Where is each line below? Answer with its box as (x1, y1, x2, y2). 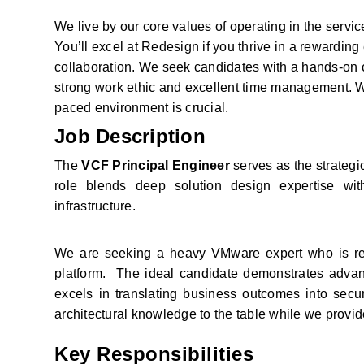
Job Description (54, 125, 206, 148)
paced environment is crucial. (54, 101, 229, 115)
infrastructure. (54, 199, 136, 214)
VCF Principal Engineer (81, 158, 230, 173)
